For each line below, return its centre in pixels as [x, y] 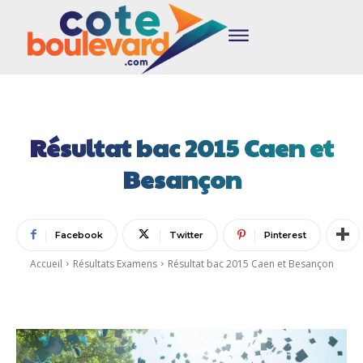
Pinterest [285, 235]
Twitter [186, 235]
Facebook [79, 235]
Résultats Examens [115, 263]
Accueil [46, 263]
